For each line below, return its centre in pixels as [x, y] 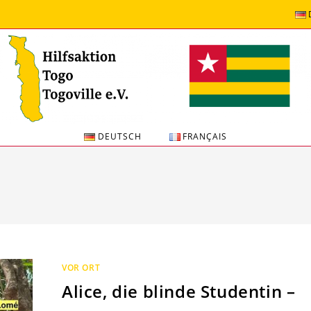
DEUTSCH [119, 137]
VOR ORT [81, 268]
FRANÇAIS [205, 137]
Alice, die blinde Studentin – [178, 292]
